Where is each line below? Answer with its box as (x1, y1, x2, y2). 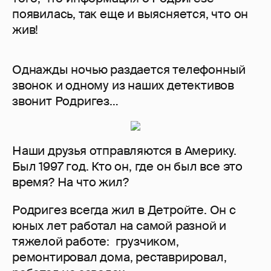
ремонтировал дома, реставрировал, (12, 249, 227, 266)
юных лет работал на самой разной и (12, 218, 227, 234)
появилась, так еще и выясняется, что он (12, 6, 249, 22)
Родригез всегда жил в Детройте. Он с (12, 202, 236, 218)
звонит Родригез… (12, 93, 119, 109)
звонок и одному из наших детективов (12, 77, 234, 94)
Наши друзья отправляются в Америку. (12, 143, 237, 159)
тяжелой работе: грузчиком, (12, 233, 179, 250)
